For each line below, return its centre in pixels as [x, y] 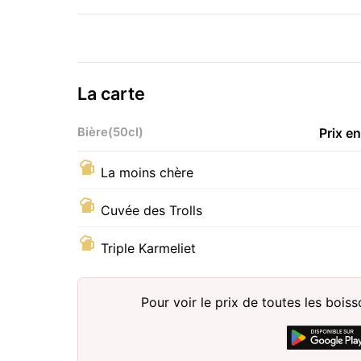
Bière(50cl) [110, 132]
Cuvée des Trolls [151, 210]
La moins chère [147, 172]
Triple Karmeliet [148, 248]
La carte [111, 93]
